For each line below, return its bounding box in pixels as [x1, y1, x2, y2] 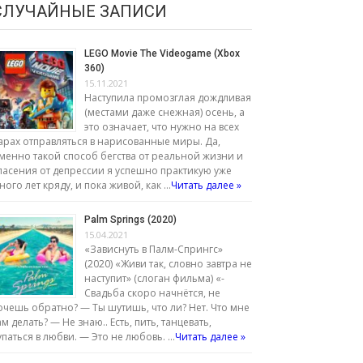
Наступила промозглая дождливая [84, 90, 251, 105]
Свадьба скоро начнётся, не [84, 285, 220, 300]
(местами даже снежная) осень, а [84, 105, 245, 119]
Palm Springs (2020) [84, 213, 177, 225]
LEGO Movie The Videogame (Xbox [84, 47, 240, 59]
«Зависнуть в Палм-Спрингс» [84, 241, 223, 256]
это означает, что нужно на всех [84, 119, 239, 134]
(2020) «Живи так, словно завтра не [84, 256, 252, 271]
